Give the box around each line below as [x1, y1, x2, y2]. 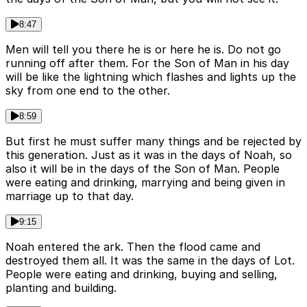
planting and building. [5, 280, 116, 295]
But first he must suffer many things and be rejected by [5, 134, 302, 148]
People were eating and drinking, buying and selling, [5, 267, 278, 281]
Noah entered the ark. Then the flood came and [5, 239, 260, 254]
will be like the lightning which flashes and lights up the [5, 69, 296, 84]
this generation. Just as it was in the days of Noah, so [5, 147, 292, 162]
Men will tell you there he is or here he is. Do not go [5, 42, 281, 56]
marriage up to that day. [5, 188, 134, 203]
